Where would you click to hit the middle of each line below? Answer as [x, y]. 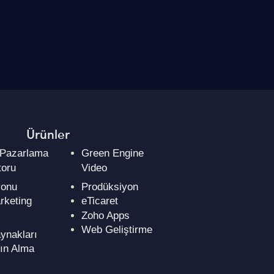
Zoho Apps [106, 215]
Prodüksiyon [110, 187]
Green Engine [113, 154]
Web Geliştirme [117, 230]
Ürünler [48, 134]
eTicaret [100, 201]
